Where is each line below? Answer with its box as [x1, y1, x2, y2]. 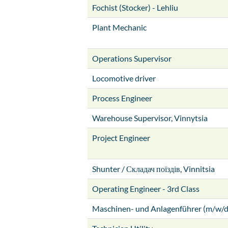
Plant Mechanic [92, 22, 147, 32]
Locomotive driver [92, 73, 156, 83]
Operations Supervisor [92, 53, 172, 63]
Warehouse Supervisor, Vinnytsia [92, 113, 208, 123]
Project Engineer [92, 133, 150, 142]
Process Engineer [92, 93, 152, 103]
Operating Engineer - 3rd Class [92, 184, 199, 193]
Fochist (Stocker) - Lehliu [92, 3, 178, 12]
